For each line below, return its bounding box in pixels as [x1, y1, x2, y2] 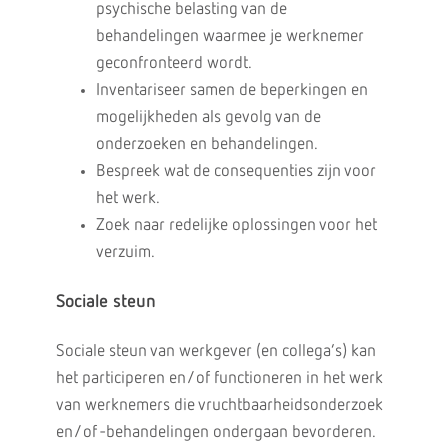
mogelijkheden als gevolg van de [95, 109, 321, 126]
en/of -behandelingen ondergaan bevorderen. [55, 424, 375, 441]
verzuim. [95, 244, 155, 261]
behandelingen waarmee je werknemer [95, 28, 364, 45]
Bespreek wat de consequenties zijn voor [95, 163, 376, 180]
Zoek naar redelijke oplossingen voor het [95, 217, 377, 234]
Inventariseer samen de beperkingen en [95, 82, 368, 99]
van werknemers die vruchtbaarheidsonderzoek [55, 397, 383, 414]
